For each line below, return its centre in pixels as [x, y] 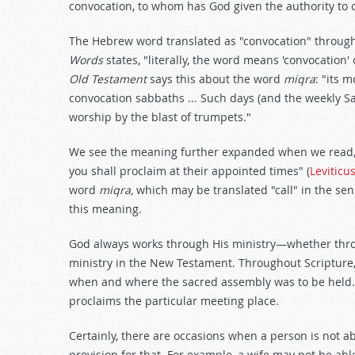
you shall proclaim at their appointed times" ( [189, 171]
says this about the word [215, 79]
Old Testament [108, 79]
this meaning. [105, 209]
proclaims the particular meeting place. [174, 301]
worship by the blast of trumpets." [160, 117]
